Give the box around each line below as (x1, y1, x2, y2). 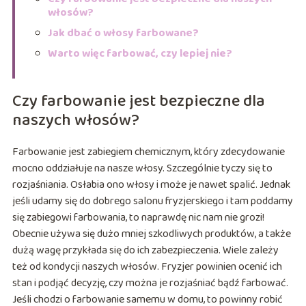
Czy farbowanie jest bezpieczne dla (12, 87, 265, 115)
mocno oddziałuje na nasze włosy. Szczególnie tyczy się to (12, 159, 273, 177)
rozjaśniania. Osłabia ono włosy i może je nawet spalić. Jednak (12, 176, 290, 193)
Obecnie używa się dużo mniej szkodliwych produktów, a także (12, 225, 291, 242)
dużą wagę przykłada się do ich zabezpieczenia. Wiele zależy (12, 241, 279, 259)
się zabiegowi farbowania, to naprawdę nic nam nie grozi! (12, 208, 264, 226)
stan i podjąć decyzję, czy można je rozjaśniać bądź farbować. (12, 274, 288, 292)
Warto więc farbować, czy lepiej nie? (47, 44, 232, 62)
